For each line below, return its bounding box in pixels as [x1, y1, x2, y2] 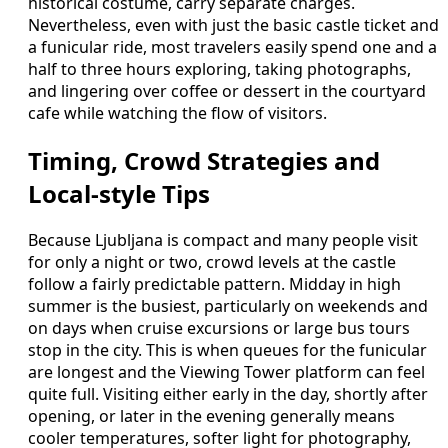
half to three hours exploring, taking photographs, [28, 57, 411, 80]
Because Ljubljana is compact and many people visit [28, 229, 418, 252]
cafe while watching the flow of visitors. [28, 101, 327, 124]
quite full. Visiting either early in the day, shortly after [28, 383, 428, 406]
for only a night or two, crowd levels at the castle [28, 251, 396, 274]
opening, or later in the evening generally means [28, 405, 395, 428]
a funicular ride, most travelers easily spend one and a [28, 35, 437, 58]
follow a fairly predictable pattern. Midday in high [28, 273, 401, 296]
